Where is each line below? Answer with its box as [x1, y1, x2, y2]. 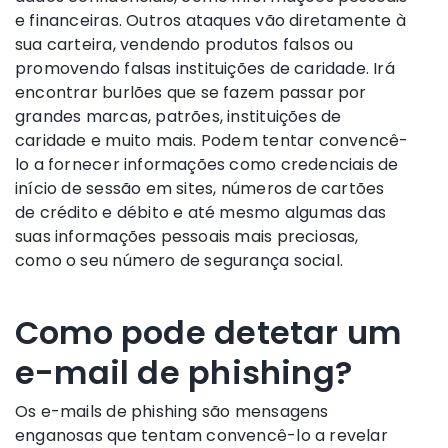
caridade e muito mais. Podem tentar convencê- [15, 128, 409, 152]
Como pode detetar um [15, 309, 402, 355]
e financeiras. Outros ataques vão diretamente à [15, 8, 406, 32]
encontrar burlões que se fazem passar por [15, 80, 367, 104]
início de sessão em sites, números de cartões [15, 176, 385, 200]
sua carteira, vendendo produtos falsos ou [15, 32, 354, 56]
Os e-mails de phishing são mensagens [15, 399, 329, 423]
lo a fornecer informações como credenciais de [15, 152, 399, 176]
